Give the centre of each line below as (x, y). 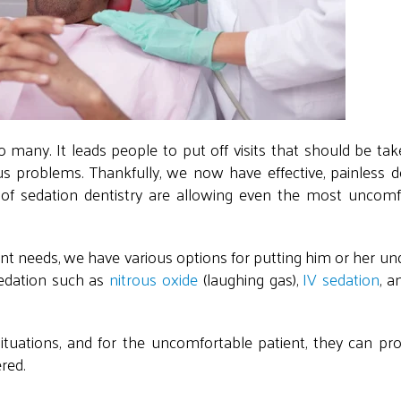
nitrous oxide (154, 279)
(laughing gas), (250, 279)
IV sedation (341, 279)
